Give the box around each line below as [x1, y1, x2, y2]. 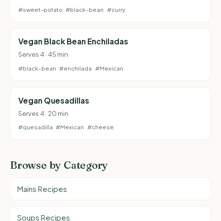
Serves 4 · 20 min [18, 109, 69, 117]
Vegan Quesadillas [18, 95, 89, 105]
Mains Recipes [17, 184, 68, 194]
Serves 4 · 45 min [18, 50, 68, 59]
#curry [107, 5, 125, 13]
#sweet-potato [18, 5, 63, 13]
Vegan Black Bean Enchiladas [18, 37, 128, 46]
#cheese [87, 123, 114, 131]
